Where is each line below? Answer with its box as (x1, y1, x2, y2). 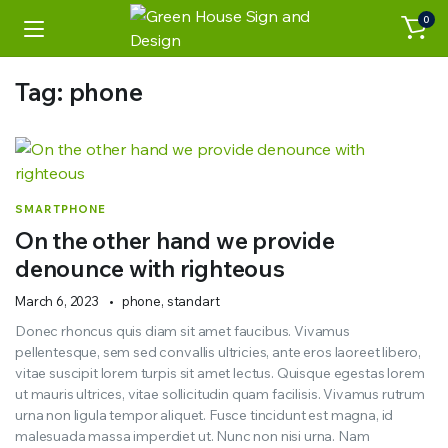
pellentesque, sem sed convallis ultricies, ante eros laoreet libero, (15, 343, 422, 361)
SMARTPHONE (15, 202, 106, 216)
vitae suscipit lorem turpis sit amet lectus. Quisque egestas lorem (15, 364, 425, 382)
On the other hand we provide (15, 225, 335, 255)
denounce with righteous (15, 253, 285, 283)
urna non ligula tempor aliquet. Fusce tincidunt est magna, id (15, 406, 394, 424)
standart (166, 293, 220, 309)
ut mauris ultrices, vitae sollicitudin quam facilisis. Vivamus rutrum (15, 385, 425, 403)
